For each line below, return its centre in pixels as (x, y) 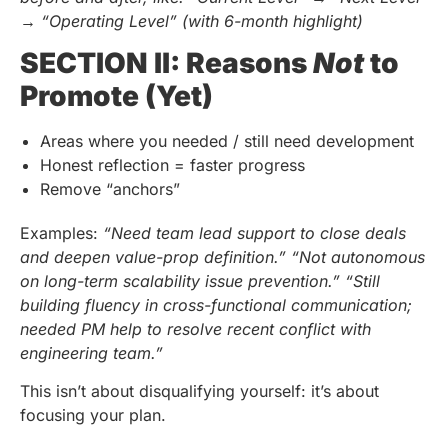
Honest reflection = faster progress (172, 164)
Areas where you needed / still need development (227, 140)
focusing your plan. (93, 415)
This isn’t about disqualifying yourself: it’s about (199, 391)
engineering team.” (91, 352)
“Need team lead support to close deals (254, 232)
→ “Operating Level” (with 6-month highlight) (191, 20)
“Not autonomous (358, 256)
